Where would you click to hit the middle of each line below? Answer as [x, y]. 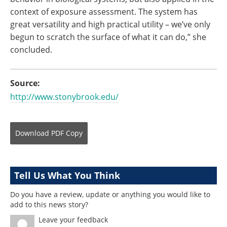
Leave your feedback [73, 220]
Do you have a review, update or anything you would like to [110, 194]
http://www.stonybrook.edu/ [64, 97]
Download [32, 133]
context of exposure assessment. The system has [104, 12]
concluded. [31, 50]
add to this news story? [49, 204]
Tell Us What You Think [67, 175]
